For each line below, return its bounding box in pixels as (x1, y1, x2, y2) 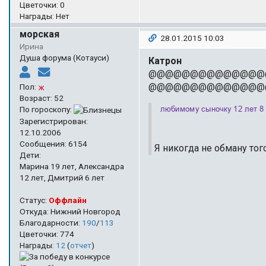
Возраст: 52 (20, 93, 64, 103)
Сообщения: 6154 (20, 138, 87, 148)
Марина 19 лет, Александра (20, 161, 124, 171)
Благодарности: (20, 217, 82, 227)
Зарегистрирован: (20, 116, 88, 126)
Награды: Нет (20, 11, 69, 21)
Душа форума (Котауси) (20, 52, 109, 62)
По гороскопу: (20, 104, 74, 114)
